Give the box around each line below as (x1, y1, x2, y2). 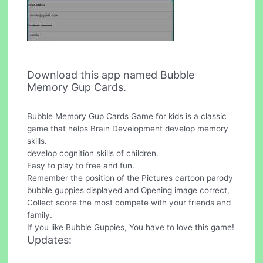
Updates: (27, 234, 72, 247)
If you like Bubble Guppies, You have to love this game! (27, 222, 235, 232)
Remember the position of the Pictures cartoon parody (27, 173, 234, 183)
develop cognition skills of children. (27, 149, 159, 159)
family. (27, 210, 53, 220)
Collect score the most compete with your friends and (27, 198, 231, 208)
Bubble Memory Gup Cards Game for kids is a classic (27, 112, 227, 122)
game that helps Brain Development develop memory (27, 124, 229, 134)
